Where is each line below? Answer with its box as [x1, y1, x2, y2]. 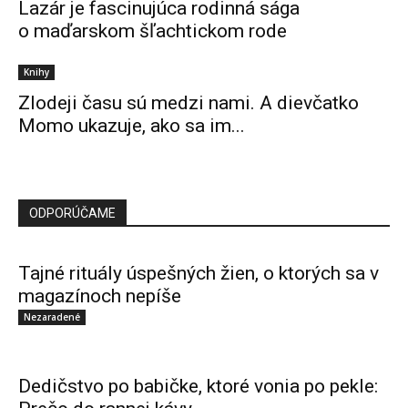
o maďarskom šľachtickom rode [18, 20, 287, 42]
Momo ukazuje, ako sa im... [18, 115, 245, 137]
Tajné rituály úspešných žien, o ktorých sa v [18, 262, 379, 284]
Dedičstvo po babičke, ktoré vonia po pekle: [18, 375, 378, 397]
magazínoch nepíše [18, 285, 181, 307]
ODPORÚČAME [29, 206, 116, 220]
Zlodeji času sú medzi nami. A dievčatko [18, 92, 359, 114]
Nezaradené [24, 311, 80, 323]
